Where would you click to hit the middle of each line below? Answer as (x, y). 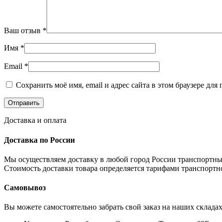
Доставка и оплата (35, 120)
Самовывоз (25, 188)
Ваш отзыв (23, 31)
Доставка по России (39, 140)
